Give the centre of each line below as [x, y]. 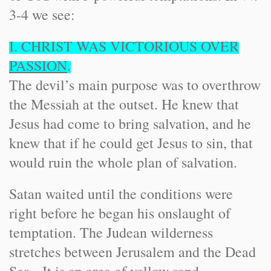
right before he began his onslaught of [120, 213]
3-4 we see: [42, 15]
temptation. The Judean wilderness [111, 232]
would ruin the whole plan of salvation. [123, 162]
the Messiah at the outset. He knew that [124, 104]
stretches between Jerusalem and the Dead [132, 252]
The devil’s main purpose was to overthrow [135, 85]
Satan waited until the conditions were [121, 194]
